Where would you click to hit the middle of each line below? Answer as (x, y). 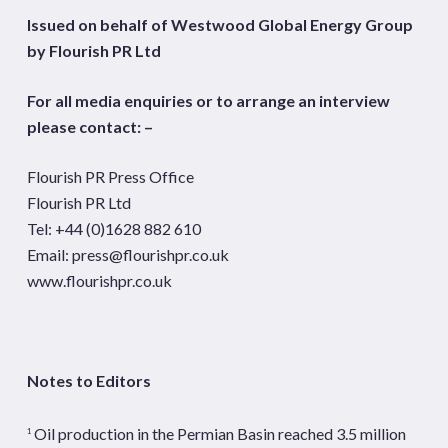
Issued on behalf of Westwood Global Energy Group (219, 24)
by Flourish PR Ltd (93, 50)
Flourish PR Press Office (110, 176)
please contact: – (89, 126)
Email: (49, 254)
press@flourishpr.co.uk (150, 254)
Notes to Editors (88, 380)
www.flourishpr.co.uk (99, 280)
